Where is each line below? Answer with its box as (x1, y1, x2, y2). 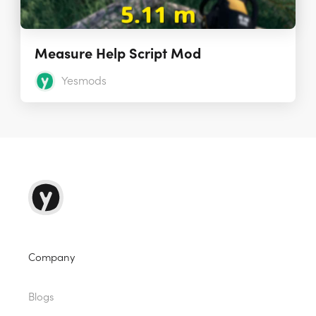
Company (28, 252, 75, 265)
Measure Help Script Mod (35, 46, 201, 63)
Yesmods (61, 75, 107, 88)
